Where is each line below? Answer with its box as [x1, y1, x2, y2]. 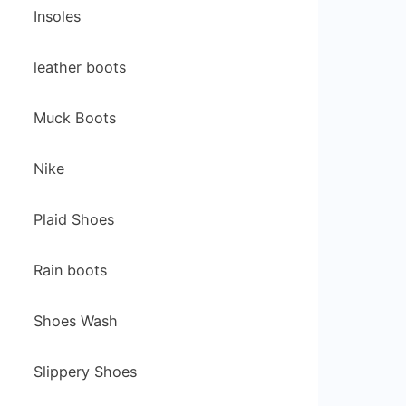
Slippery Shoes [34, 362, 138, 381]
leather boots [34, 58, 127, 76]
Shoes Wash [34, 312, 119, 330]
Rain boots [34, 261, 108, 279]
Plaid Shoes [34, 210, 115, 228]
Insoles [34, 7, 82, 25]
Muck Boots [34, 109, 117, 127]
